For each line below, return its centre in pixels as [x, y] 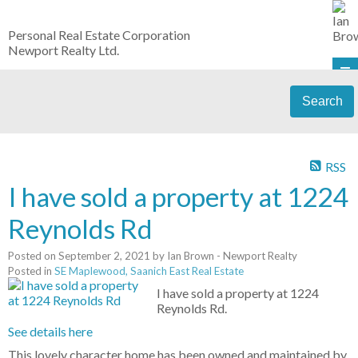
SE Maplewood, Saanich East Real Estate [149, 271]
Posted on [33, 256]
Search [322, 101]
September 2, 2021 [104, 256]
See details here [50, 332]
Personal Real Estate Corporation [99, 35]
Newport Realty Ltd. [64, 50]
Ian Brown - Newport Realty [232, 256]
